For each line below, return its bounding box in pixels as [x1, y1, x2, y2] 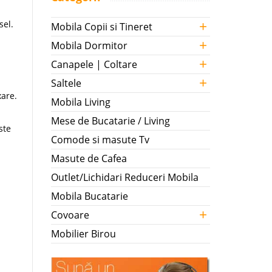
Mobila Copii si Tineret [50, 20, 152, 33]
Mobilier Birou [50, 227, 116, 240]
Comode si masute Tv [50, 133, 149, 146]
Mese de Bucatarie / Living [50, 114, 170, 127]
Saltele [50, 76, 81, 90]
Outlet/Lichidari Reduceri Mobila [50, 171, 199, 184]
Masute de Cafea [50, 152, 127, 165]
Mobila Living [50, 95, 110, 109]
